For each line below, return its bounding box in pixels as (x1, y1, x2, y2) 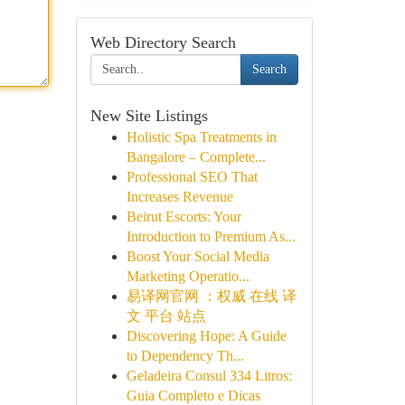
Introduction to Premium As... (126, 229, 296, 244)
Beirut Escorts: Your (126, 209, 241, 224)
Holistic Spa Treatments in (126, 129, 277, 145)
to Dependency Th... (126, 348, 244, 363)
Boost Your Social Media (126, 249, 269, 264)
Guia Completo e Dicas (126, 388, 260, 403)
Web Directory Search (89, 33, 236, 52)
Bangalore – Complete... (126, 149, 266, 165)
